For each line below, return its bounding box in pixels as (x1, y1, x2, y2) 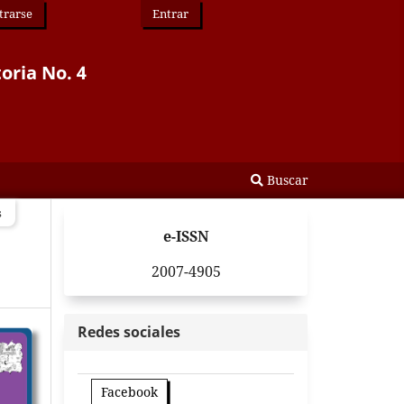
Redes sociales (78, 321, 180, 342)
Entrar (151, 5, 188, 22)
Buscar (263, 170, 308, 188)
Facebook (101, 382, 158, 400)
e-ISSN (162, 226, 209, 247)
